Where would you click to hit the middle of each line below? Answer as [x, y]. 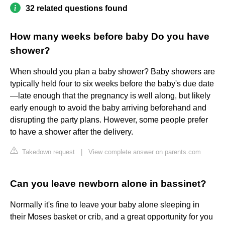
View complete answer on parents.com [145, 152]
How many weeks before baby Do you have [110, 37]
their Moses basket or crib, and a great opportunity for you [111, 217]
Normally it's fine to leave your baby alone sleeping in [105, 205]
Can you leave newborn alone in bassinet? [108, 184]
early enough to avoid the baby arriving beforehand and [108, 108]
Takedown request [47, 152]
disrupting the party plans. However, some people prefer [109, 120]
